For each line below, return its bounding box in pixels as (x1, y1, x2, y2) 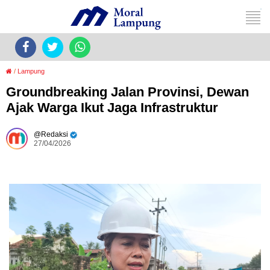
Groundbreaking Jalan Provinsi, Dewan (6, 84, 249, 99)
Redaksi (41, 130, 68, 139)
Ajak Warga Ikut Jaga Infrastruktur (6, 100, 218, 115)
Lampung (17, 67, 45, 75)
